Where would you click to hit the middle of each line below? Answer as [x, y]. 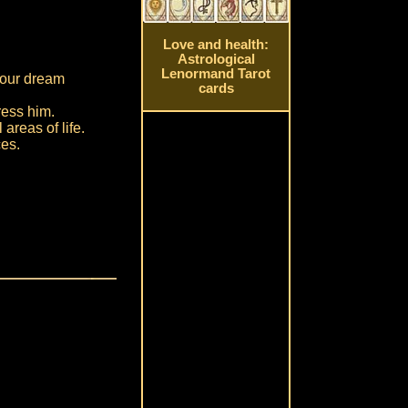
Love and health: [216, 45]
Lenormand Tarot [216, 74]
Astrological [216, 60]
